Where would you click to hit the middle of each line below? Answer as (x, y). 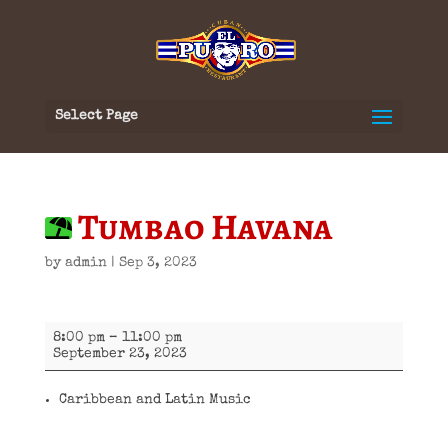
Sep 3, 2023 (157, 263)
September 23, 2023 (119, 354)
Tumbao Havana (202, 226)
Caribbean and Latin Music (154, 400)
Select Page (96, 116)
